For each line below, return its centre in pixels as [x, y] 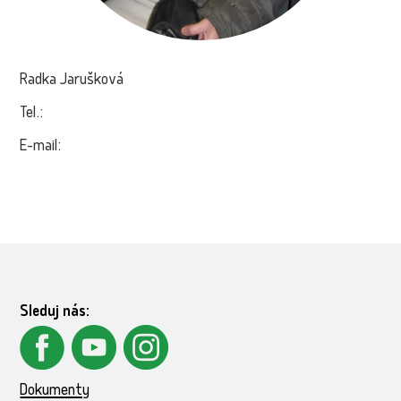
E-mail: [41, 148]
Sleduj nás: [55, 313]
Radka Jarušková [72, 81]
